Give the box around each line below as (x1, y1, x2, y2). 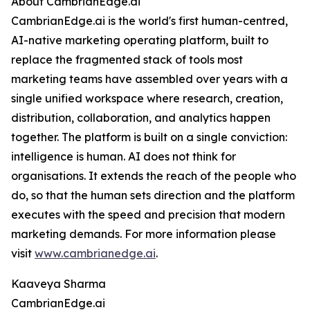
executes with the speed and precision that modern (11, 208, 285, 221)
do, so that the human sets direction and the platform (11, 188, 295, 202)
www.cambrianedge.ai (35, 246, 156, 260)
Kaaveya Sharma (11, 277, 106, 291)
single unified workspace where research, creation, (11, 91, 283, 105)
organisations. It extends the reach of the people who (11, 169, 296, 183)
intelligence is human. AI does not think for (11, 149, 236, 163)
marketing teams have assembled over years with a (11, 72, 288, 86)
